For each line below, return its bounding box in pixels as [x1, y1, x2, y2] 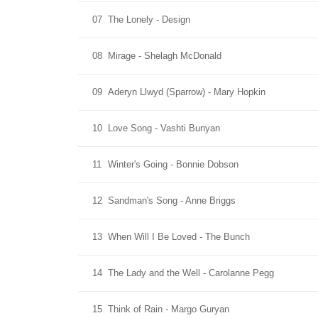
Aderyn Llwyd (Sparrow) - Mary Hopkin [108, 87, 265, 97]
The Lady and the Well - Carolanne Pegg [108, 268, 274, 278]
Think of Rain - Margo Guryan [108, 304, 229, 314]
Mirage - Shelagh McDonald [108, 50, 221, 61]
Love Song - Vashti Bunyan [108, 123, 220, 133]
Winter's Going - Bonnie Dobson [108, 159, 238, 170]
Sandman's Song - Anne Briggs [108, 195, 236, 206]
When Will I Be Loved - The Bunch [108, 231, 250, 242]
